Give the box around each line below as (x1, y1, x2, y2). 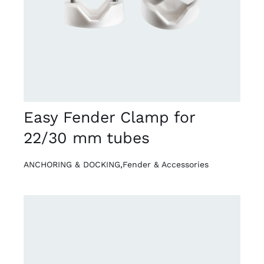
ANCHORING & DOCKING (23, 159, 120, 169)
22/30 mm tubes (23, 128, 150, 147)
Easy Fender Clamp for (23, 107, 195, 126)
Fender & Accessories (122, 159, 209, 169)
